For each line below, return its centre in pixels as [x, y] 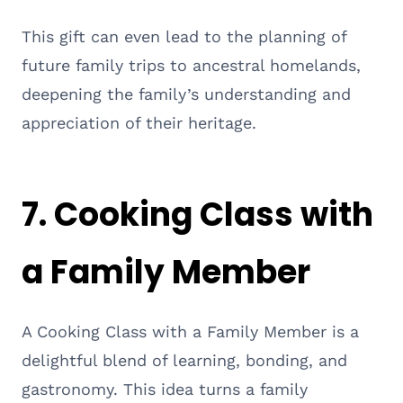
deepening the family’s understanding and [186, 94]
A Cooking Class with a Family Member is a [190, 331]
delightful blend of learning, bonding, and [184, 360]
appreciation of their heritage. [139, 122]
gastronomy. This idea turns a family [165, 389]
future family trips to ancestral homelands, [191, 65]
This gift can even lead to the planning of [184, 36]
